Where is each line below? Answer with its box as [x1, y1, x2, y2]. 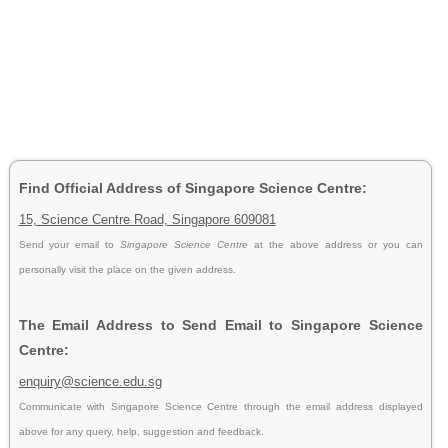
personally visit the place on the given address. [18, 263, 236, 275]
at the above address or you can [254, 238, 423, 250]
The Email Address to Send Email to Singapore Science [18, 316, 423, 333]
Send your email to [18, 238, 121, 250]
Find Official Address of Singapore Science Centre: [18, 179, 367, 196]
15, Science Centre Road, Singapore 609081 [18, 211, 276, 227]
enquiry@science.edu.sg [18, 373, 162, 389]
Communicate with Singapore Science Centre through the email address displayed [18, 400, 423, 412]
